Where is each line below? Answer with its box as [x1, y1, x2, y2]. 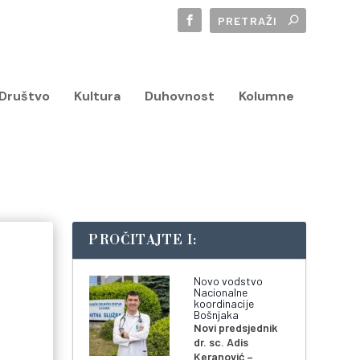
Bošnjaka [194, 308, 239, 322]
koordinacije [194, 297, 255, 311]
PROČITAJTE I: [88, 232, 197, 249]
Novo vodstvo [194, 274, 264, 288]
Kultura [73, 87, 121, 104]
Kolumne [238, 87, 294, 104]
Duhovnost [144, 87, 215, 104]
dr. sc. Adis [194, 335, 249, 350]
